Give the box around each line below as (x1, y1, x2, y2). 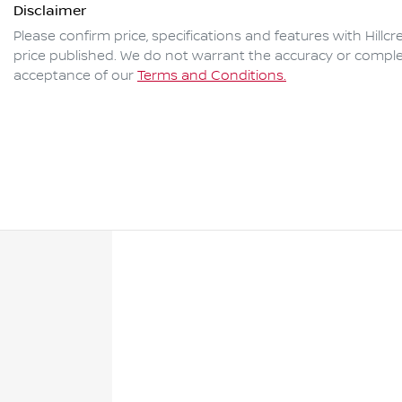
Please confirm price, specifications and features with (13, 28, 365, 45)
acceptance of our (13, 67, 134, 84)
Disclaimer (13, 2, 86, 19)
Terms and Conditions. (137, 67, 286, 84)
